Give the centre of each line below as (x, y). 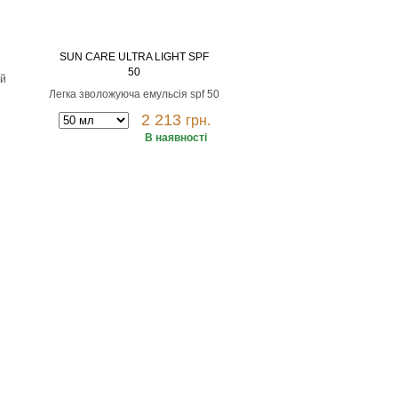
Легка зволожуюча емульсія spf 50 (134, 94)
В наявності (175, 138)
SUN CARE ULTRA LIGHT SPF (134, 57)
